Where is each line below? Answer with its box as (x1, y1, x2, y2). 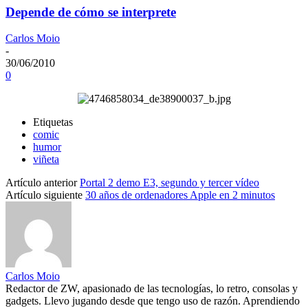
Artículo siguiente (5, 189, 82, 201)
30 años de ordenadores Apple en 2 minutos (85, 189, 275, 201)
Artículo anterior (5, 177, 77, 189)
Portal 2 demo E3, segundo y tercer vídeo (80, 177, 259, 189)
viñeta (33, 153, 59, 166)
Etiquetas (33, 116, 73, 129)
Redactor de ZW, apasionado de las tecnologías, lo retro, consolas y (5, 283, 298, 295)
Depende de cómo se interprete (5, 4, 176, 19)
